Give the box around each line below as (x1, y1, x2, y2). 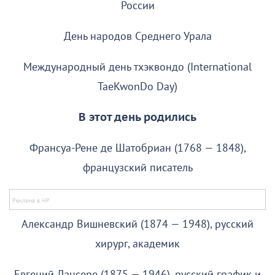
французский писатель (82, 161, 193, 174)
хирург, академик (95, 237, 180, 250)
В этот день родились (79, 110, 196, 124)
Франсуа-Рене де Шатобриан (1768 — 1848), (29, 141, 246, 155)
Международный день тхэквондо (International (23, 60, 252, 74)
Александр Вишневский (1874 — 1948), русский (21, 217, 254, 231)
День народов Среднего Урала (63, 29, 212, 43)
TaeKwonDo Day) (98, 80, 177, 93)
